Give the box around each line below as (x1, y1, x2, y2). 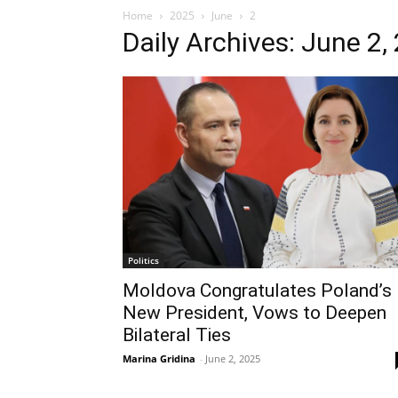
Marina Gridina (123, 351, 195, 365)
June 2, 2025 (205, 351, 260, 365)
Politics (128, 253, 159, 267)
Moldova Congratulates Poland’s (123, 279, 392, 301)
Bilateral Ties (123, 323, 231, 346)
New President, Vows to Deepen (123, 301, 386, 323)
